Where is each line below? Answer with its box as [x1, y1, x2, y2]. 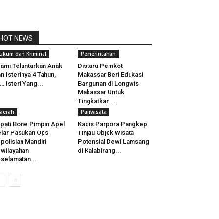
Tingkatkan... [77, 97, 115, 105]
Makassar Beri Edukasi [77, 71, 143, 78]
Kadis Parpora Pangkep [77, 120, 147, 128]
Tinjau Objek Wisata [77, 129, 134, 136]
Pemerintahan [80, 50, 116, 57]
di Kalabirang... [77, 147, 121, 154]
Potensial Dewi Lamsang [77, 138, 149, 145]
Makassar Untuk [77, 88, 124, 96]
